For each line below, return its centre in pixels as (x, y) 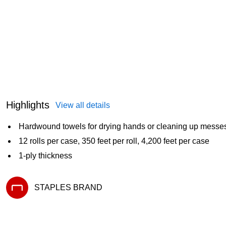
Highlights (28, 105)
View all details (83, 105)
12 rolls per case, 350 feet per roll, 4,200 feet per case (114, 141)
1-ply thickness (45, 156)
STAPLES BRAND (68, 188)
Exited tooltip (26, 203)
